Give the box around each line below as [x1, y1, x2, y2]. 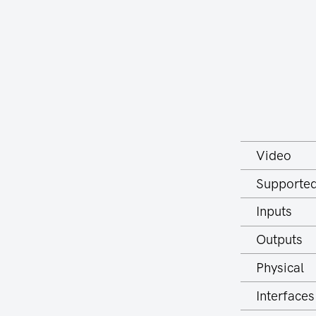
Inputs [256, 203, 293, 220]
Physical [256, 259, 305, 276]
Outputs [256, 231, 303, 248]
